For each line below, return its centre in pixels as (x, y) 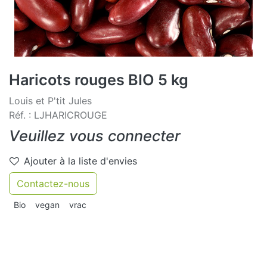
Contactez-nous (53, 183)
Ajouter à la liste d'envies (80, 161)
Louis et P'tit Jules (50, 100)
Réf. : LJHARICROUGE (58, 115)
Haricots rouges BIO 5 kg (99, 80)
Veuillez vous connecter (95, 136)
